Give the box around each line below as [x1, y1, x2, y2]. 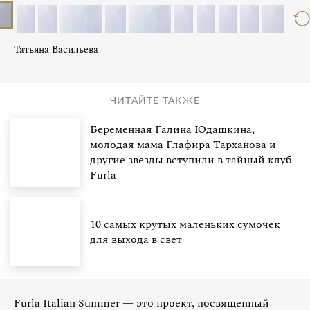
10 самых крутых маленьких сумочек [90, 215, 280, 232]
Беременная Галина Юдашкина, [90, 120, 255, 138]
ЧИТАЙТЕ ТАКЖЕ [110, 95, 200, 106]
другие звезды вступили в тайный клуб [90, 151, 292, 168]
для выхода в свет [90, 230, 182, 248]
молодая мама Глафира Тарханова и [90, 136, 276, 153]
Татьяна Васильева [14, 42, 98, 57]
